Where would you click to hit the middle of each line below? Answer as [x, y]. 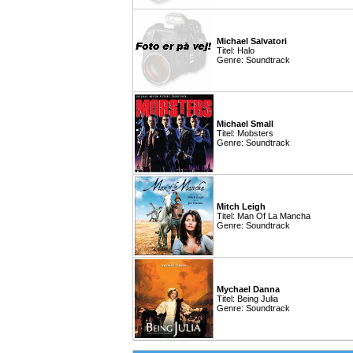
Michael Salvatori [252, 41]
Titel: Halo [236, 50]
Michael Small [245, 124]
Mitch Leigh [241, 206]
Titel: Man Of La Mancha [264, 216]
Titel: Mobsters [245, 133]
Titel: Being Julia [247, 299]
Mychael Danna [248, 289]
